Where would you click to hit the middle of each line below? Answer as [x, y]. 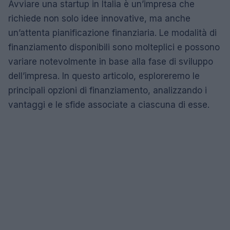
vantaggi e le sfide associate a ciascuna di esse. [109, 105]
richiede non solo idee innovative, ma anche [99, 18]
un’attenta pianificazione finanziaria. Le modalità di [112, 33]
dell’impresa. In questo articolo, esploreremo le [104, 76]
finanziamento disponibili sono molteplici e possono [114, 47]
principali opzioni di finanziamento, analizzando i [108, 90]
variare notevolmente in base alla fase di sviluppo [111, 62]
